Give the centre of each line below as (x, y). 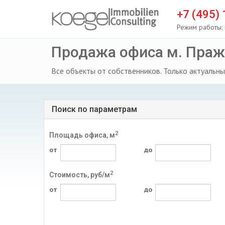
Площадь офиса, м (82, 135)
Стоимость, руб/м (80, 175)
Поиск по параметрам (94, 109)
